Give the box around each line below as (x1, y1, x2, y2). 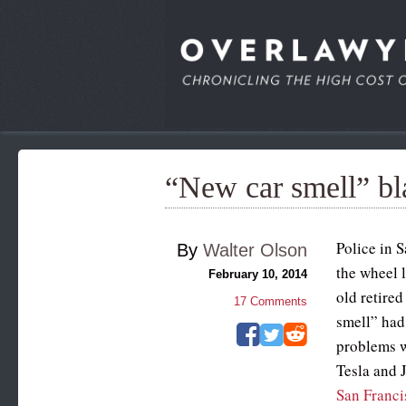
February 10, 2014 (208, 266, 307, 281)
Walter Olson (202, 239, 307, 260)
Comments (246, 294, 307, 308)
